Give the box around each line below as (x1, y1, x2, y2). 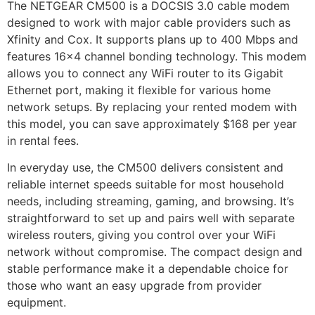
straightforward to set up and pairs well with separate (7, 211, 295, 226)
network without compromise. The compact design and (7, 245, 302, 259)
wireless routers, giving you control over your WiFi (7, 228, 276, 243)
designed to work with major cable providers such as (7, 15, 290, 30)
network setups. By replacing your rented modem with (7, 100, 297, 115)
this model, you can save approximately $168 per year (7, 117, 297, 131)
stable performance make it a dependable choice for (7, 262, 288, 276)
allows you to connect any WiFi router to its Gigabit (7, 66, 283, 81)
